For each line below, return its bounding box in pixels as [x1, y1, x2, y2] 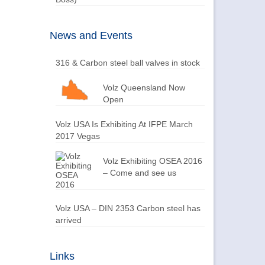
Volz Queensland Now [102, 82, 185, 92]
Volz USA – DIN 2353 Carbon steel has [55, 203, 201, 213]
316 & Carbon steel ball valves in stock [55, 57, 200, 67]
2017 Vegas [55, 131, 100, 141]
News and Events [49, 29, 132, 41]
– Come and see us [102, 167, 176, 177]
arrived [55, 215, 82, 225]
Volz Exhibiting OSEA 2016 [102, 156, 202, 166]
